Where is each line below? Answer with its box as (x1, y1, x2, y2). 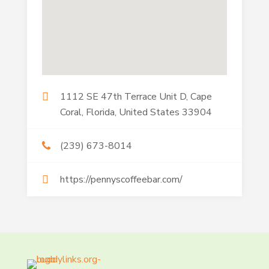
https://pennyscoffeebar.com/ (59, 173, 183, 186)
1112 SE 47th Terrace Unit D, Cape (59, 90, 212, 103)
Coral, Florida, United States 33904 (59, 106, 212, 119)
